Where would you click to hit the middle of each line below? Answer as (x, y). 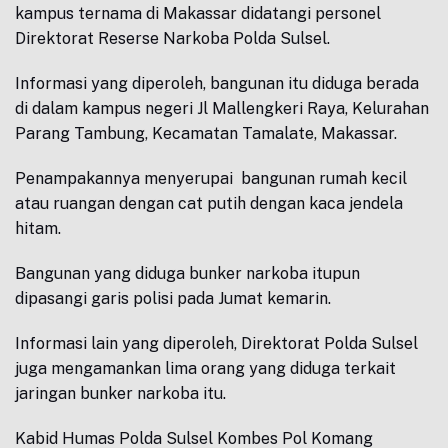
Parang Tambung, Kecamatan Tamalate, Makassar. (206, 133)
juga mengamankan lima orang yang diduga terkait (205, 368)
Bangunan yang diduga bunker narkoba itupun (187, 273)
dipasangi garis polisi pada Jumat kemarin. (173, 298)
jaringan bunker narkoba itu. (120, 393)
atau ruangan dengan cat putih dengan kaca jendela (209, 203)
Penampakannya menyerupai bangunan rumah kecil (211, 178)
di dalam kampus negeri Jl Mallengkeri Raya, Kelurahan (222, 108)
